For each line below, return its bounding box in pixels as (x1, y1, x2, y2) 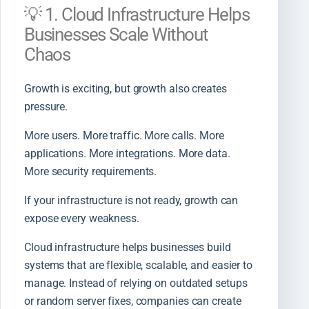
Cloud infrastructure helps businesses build (24, 240, 231, 254)
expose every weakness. (24, 211, 139, 225)
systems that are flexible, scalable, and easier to (24, 258, 252, 272)
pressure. (24, 99, 68, 113)
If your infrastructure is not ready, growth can (24, 193, 239, 207)
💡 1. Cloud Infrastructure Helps (24, 4, 250, 26)
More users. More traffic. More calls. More (24, 128, 224, 142)
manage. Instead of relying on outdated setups (24, 276, 248, 290)
